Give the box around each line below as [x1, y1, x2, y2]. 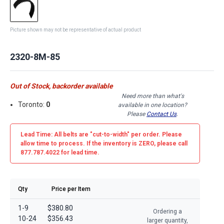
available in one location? [118, 101, 187, 108]
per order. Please [129, 130, 182, 138]
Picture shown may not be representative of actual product [10, 26, 141, 32]
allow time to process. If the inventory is [20, 139, 138, 147]
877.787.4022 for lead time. [20, 148, 99, 156]
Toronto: [18, 100, 46, 109]
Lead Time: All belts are [20, 130, 90, 138]
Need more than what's [121, 92, 184, 99]
